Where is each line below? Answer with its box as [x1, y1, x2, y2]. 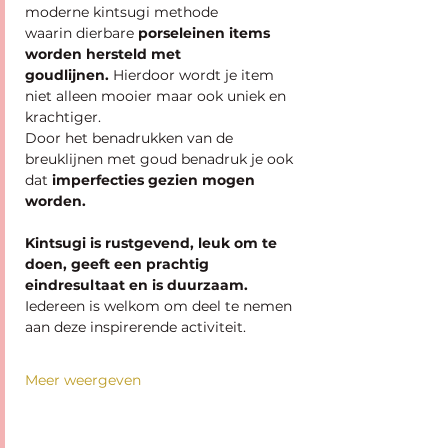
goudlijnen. [25, 66, 113, 84]
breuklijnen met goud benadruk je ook [25, 150, 297, 168]
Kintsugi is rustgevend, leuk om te [25, 234, 281, 252]
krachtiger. [25, 108, 101, 126]
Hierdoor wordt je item [113, 66, 278, 84]
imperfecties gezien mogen [52, 171, 259, 189]
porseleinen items [138, 24, 274, 42]
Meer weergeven [25, 371, 141, 389]
